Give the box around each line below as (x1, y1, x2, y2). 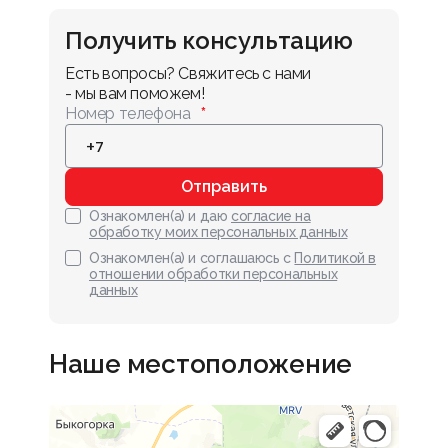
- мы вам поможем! (65, 84, 205, 103)
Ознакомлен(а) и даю (89, 208, 228, 224)
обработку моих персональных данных (89, 224, 348, 240)
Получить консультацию (65, 26, 353, 55)
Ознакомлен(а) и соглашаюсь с (89, 250, 291, 266)
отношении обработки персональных (89, 266, 338, 282)
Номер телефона (65, 104, 191, 123)
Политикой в (294, 250, 377, 266)
